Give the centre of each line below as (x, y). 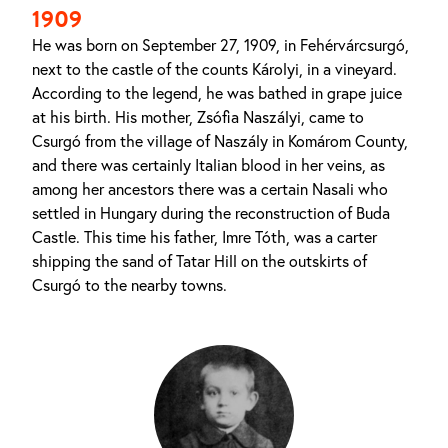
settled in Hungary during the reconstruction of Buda (211, 213)
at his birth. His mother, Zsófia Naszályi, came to (198, 117)
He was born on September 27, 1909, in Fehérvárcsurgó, (220, 45)
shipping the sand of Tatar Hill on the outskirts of (199, 261)
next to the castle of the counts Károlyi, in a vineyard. (214, 69)
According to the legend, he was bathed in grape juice (217, 93)
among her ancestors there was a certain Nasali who (210, 189)
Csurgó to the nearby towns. (129, 285)
